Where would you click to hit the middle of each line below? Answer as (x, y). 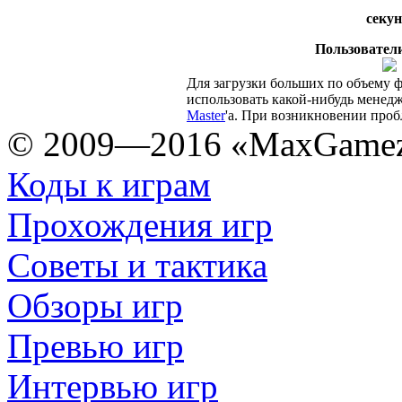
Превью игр (96, 346)
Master (206, 115)
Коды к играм (109, 184)
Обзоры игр (95, 306)
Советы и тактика (137, 265)
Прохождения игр (140, 225)
